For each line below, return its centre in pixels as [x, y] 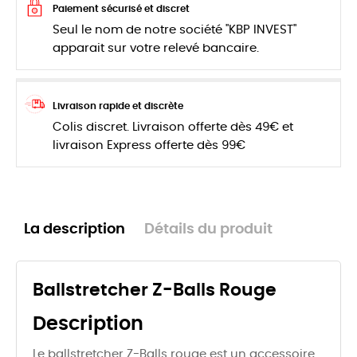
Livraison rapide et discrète [118, 106]
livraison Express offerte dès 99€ [149, 146]
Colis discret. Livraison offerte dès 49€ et [173, 127]
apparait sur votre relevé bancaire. [156, 49]
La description [75, 230]
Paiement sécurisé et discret [121, 9]
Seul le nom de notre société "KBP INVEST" [175, 30]
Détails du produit [208, 230]
